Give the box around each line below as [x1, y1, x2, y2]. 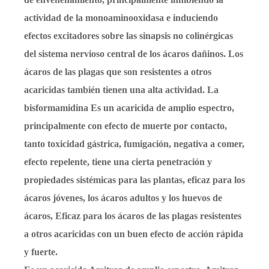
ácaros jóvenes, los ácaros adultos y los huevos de [24, 193, 222, 204]
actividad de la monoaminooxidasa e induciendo [24, 13, 218, 23]
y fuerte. [24, 247, 58, 258]
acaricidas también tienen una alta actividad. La [24, 85, 219, 95]
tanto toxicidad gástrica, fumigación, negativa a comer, [24, 139, 244, 150]
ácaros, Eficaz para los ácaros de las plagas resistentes [24, 211, 241, 222]
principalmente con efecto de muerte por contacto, [24, 121, 227, 131]
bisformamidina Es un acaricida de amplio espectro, [24, 103, 234, 113]
